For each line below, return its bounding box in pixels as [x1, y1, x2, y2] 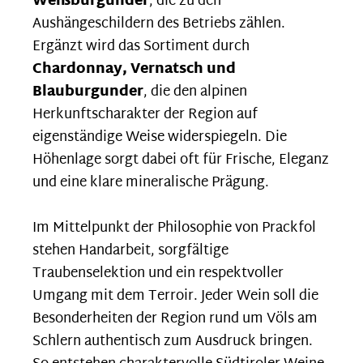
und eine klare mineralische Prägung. [32, 169, 269, 195]
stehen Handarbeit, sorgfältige [32, 237, 228, 263]
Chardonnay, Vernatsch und [32, 56, 236, 82]
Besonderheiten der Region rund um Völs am [32, 305, 318, 331]
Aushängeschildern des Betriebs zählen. [32, 11, 285, 36]
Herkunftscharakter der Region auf [32, 101, 258, 127]
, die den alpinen [143, 79, 247, 105]
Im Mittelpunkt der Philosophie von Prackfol [32, 215, 316, 241]
